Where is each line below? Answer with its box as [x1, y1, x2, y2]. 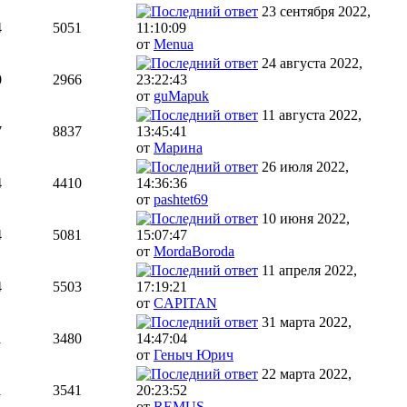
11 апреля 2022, [262, 263, 357, 279]
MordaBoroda [154, 243, 234, 260]
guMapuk [154, 88, 209, 104]
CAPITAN [154, 295, 217, 312]
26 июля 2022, [262, 159, 349, 175]
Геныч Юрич [154, 347, 233, 363]
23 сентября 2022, [262, 4, 371, 20]
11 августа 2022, [262, 107, 362, 124]
